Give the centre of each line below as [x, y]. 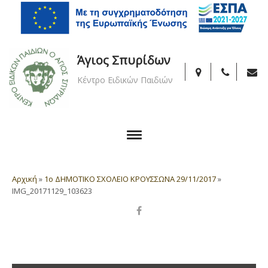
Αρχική [25, 179]
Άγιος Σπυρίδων [124, 60]
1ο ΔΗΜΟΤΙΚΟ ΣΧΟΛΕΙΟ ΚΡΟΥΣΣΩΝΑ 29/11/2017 [130, 179]
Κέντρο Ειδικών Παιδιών [125, 80]
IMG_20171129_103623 [52, 191]
